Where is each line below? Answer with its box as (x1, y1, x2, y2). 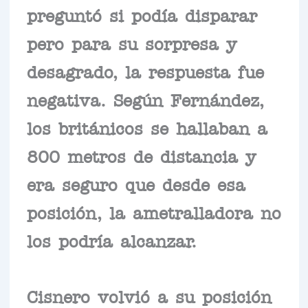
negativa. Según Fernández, (26, 94, 264, 103)
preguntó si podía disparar (26, 10, 257, 19)
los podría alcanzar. (26, 235, 197, 244)
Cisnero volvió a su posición (26, 291, 272, 300)
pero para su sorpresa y (26, 38, 237, 47)
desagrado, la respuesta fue (26, 66, 264, 75)
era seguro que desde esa (26, 179, 245, 188)
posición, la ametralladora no (26, 207, 281, 216)
